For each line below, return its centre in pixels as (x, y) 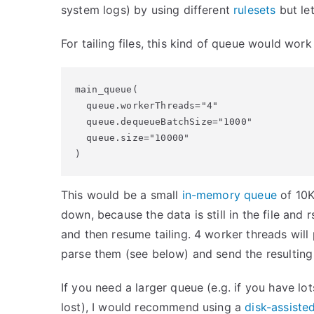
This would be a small (122, 195)
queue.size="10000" (132, 138)
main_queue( (107, 89)
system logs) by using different (148, 10)
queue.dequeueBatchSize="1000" (164, 122)
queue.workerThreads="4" (146, 105)
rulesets (255, 10)
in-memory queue (229, 195)
